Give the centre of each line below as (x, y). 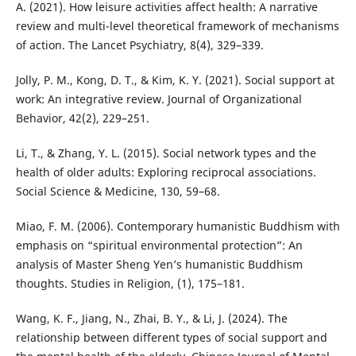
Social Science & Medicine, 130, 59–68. (118, 192)
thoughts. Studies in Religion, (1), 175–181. (130, 284)
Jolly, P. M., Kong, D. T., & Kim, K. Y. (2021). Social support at (175, 80)
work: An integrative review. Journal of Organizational (159, 99)
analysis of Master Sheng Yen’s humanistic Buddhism (159, 265)
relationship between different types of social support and (171, 338)
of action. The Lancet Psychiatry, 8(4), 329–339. (139, 45)
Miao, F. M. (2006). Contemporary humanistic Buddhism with (178, 226)
